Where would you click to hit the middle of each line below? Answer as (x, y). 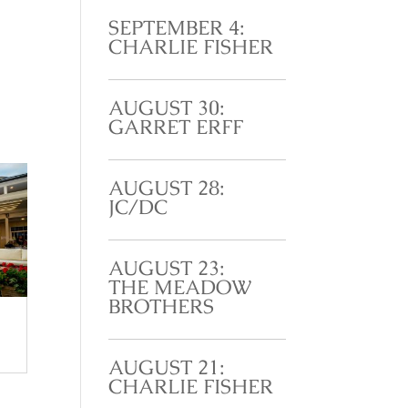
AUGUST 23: (167, 268)
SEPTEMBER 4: (177, 27)
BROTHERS (162, 306)
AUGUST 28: (167, 188)
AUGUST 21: (167, 367)
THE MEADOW (180, 287)
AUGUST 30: (167, 107)
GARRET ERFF (176, 127)
